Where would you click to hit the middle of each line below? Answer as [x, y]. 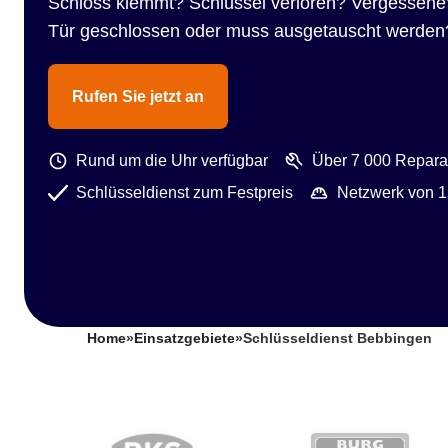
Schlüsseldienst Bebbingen [337, 338]
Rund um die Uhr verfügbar [172, 160]
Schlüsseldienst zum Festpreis [184, 192]
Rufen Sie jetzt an [138, 96]
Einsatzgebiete [184, 338]
